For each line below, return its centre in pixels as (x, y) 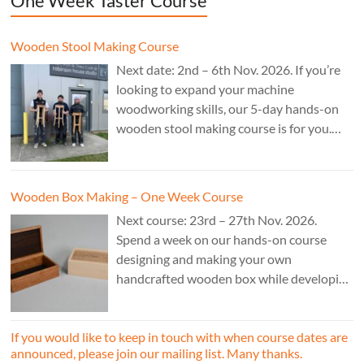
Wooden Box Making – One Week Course (127, 197)
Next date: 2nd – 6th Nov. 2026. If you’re (229, 70)
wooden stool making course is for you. (224, 128)
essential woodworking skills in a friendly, (231, 298)
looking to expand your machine (206, 89)
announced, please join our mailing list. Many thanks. (157, 353)
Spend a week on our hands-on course (222, 240)
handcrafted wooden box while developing (235, 279)
